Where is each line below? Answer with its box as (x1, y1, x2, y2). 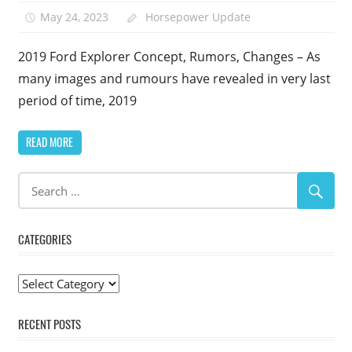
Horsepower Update (145, 9, 251, 24)
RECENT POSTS (17, 315, 81, 333)
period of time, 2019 (17, 91, 137, 109)
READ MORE (26, 134, 73, 151)
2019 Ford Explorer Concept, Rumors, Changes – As (17, 47, 321, 65)
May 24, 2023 (40, 9, 109, 24)
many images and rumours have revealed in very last (17, 69, 331, 87)
